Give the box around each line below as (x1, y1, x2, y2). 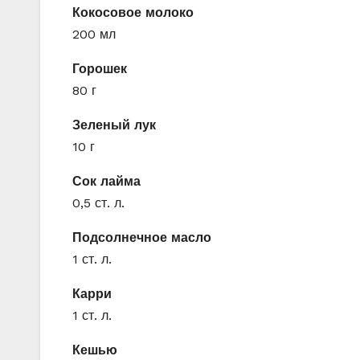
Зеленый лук (72, 117, 156, 133)
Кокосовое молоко (72, 4, 194, 20)
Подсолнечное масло (72, 229, 211, 245)
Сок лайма (72, 173, 141, 189)
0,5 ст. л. (72, 194, 125, 211)
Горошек (72, 60, 127, 76)
